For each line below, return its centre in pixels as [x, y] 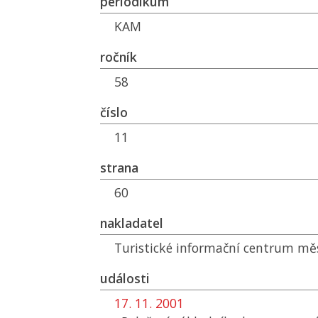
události [125, 278]
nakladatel [132, 223]
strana [119, 168]
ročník [119, 57]
